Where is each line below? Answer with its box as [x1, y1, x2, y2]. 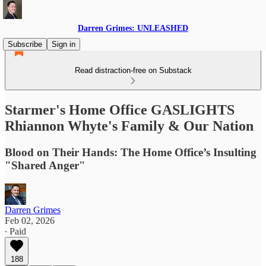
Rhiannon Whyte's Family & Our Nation [5, 118, 254, 134]
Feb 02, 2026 [5, 215, 55, 226]
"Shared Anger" [5, 159, 85, 172]
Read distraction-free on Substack [74, 66, 192, 75]
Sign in [52, 40, 75, 49]
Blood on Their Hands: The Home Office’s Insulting [5, 145, 256, 159]
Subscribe [8, 40, 42, 49]
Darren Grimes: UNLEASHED [78, 24, 188, 33]
